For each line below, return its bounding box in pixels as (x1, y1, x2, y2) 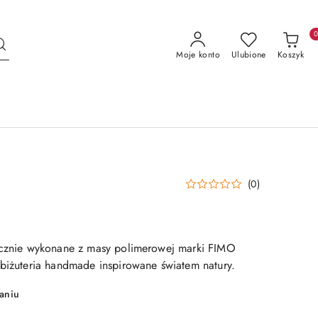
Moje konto (176, 48, 220, 61)
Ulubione (231, 48, 266, 61)
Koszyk (277, 48, 304, 61)
